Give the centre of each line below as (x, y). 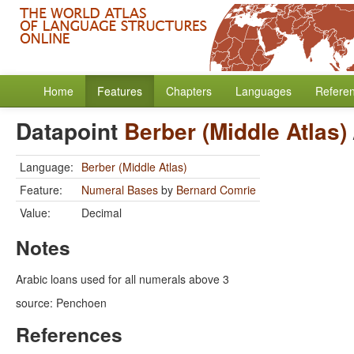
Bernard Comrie (216, 190)
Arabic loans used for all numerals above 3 (122, 279)
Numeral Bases (120, 190)
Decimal (102, 213)
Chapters (189, 91)
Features (120, 91)
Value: (35, 213)
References (69, 334)
